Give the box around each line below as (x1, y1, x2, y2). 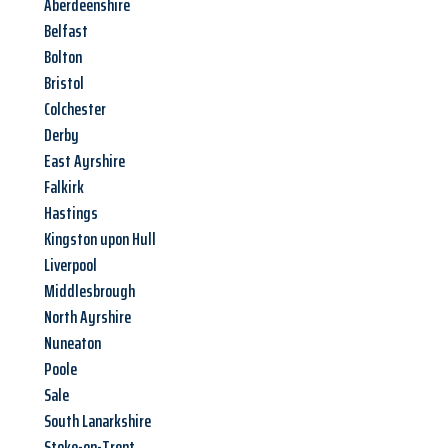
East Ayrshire (44, 147, 125, 176)
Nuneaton (44, 329, 101, 358)
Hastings (44, 199, 98, 228)
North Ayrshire (44, 303, 131, 332)
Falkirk (44, 173, 84, 202)
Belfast (44, 17, 88, 46)
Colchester (44, 95, 106, 124)
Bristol (44, 69, 84, 98)
